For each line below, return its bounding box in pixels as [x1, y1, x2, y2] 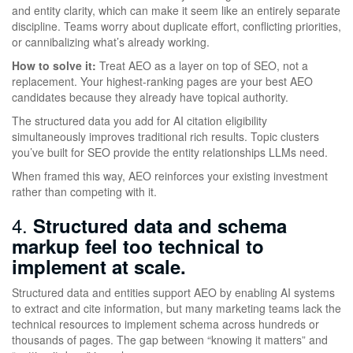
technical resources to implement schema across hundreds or [12, 315, 319, 332]
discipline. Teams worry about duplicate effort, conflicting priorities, [12, 17, 341, 34]
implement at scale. [12, 252, 186, 280]
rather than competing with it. [12, 183, 157, 199]
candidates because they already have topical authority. [12, 88, 288, 105]
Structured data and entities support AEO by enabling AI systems [12, 284, 335, 300]
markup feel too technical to [12, 232, 264, 259]
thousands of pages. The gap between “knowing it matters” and [12, 331, 328, 347]
